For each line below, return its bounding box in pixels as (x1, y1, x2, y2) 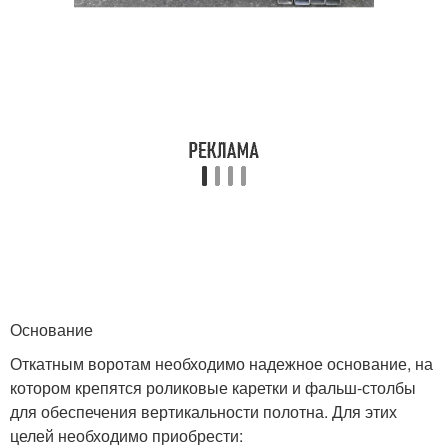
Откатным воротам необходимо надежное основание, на (10, 352, 433, 376)
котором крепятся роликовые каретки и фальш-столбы (10, 376, 416, 400)
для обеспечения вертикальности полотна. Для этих (10, 400, 397, 424)
